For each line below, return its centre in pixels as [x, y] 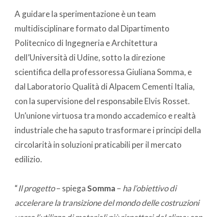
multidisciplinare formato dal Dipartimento [92, 29]
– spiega [71, 188]
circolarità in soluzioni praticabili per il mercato [98, 145]
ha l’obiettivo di [149, 188]
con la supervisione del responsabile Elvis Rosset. [102, 101]
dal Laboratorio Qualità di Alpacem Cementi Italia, [105, 87]
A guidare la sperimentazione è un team [85, 14]
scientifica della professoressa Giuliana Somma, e [103, 72]
